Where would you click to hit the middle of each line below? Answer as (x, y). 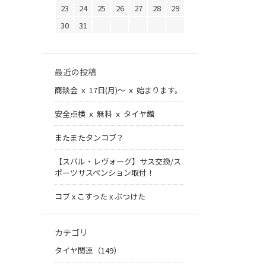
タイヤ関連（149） (88, 251)
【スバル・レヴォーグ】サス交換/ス (118, 161)
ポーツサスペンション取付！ (104, 173)
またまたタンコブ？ (89, 138)
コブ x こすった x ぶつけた (100, 197)
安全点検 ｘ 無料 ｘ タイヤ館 (104, 114)
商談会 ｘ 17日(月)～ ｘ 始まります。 (118, 90)
